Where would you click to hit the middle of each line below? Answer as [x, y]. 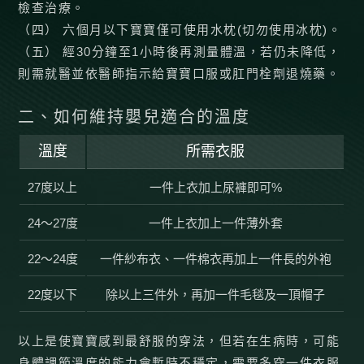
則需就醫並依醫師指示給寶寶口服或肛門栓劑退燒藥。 [179, 74]
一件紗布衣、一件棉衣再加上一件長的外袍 [215, 259]
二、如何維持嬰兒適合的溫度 [134, 117]
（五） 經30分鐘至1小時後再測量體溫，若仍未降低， [180, 52]
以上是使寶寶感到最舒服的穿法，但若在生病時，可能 [179, 341]
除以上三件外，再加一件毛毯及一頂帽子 [216, 295]
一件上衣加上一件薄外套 [215, 223]
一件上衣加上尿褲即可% [215, 187]
